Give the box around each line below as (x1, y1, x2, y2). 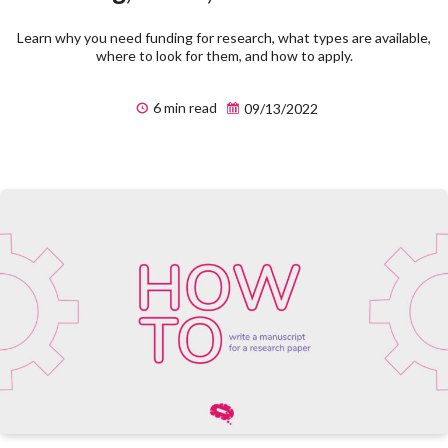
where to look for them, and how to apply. (95, 47, 353, 65)
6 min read (150, 99, 217, 117)
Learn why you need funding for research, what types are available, (17, 29, 431, 47)
